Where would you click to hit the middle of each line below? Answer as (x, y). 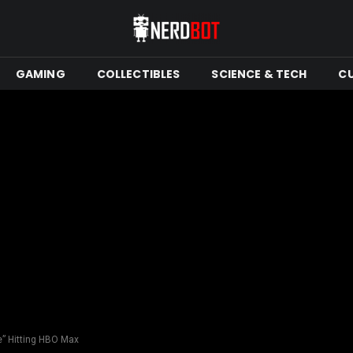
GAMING (40, 74)
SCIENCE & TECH (259, 74)
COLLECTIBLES (138, 74)
